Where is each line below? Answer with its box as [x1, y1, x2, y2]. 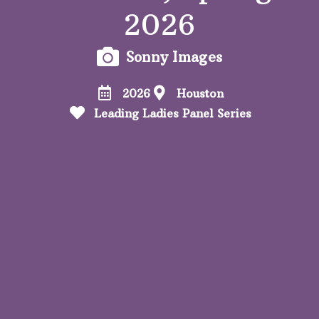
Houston [176, 85, 224, 100]
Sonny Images [125, 48, 223, 66]
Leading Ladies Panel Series [94, 105, 252, 120]
